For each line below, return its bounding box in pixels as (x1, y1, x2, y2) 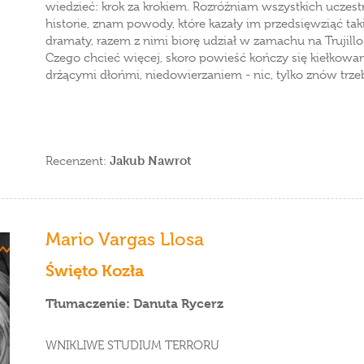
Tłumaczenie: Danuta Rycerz (45, 296, 223, 311)
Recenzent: (45, 154, 110, 168)
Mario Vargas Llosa (45, 228, 204, 250)
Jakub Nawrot (110, 153, 192, 168)
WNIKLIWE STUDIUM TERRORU (45, 338, 219, 353)
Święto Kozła (45, 262, 144, 280)
